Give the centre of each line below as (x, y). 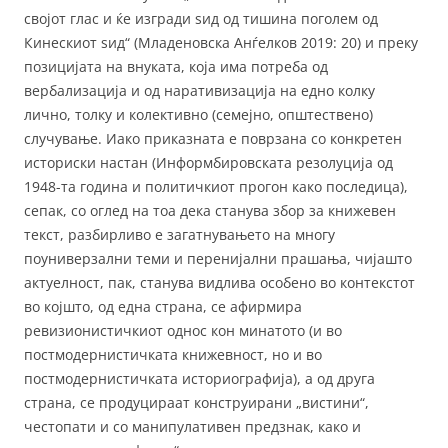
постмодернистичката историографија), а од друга (199, 378)
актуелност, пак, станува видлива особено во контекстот (219, 282)
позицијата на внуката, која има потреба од (176, 66)
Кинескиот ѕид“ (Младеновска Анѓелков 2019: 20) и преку (221, 42)
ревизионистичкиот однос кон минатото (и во (183, 330)
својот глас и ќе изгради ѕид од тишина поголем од (201, 18)
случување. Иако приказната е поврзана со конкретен (213, 138)
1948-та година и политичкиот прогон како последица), (216, 186)
